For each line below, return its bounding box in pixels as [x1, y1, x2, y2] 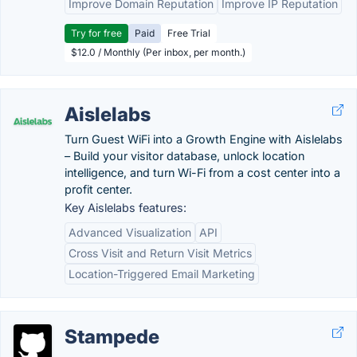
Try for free [71, 27, 122, 39]
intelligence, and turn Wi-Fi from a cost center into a [65, 166, 340, 179]
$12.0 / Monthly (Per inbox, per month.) [71, 46, 245, 58]
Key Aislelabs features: [65, 201, 186, 214]
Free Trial [167, 27, 210, 39]
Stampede [65, 325, 159, 348]
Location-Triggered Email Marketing [69, 267, 255, 280]
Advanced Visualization [69, 226, 191, 239]
